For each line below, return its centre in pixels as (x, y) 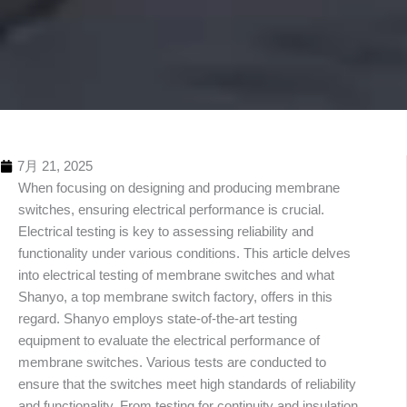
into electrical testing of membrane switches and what (176, 275)
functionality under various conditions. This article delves (184, 253)
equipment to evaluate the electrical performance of (169, 340)
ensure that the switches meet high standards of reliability (187, 384)
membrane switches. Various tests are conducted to (172, 362)
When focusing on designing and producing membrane (179, 188)
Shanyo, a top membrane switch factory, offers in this (175, 297)
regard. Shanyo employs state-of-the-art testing (158, 318)
